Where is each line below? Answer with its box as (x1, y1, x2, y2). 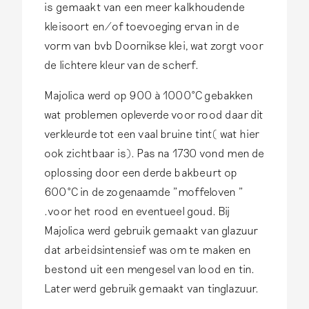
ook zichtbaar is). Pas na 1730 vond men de (44, 146, 265, 160)
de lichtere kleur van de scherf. (44, 58, 203, 72)
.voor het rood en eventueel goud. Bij (44, 204, 230, 218)
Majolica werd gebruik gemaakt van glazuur (44, 223, 259, 237)
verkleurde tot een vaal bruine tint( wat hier (44, 127, 260, 141)
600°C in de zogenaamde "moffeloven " (44, 185, 244, 199)
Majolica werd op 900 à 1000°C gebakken (44, 88, 253, 102)
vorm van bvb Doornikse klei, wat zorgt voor (44, 39, 263, 52)
